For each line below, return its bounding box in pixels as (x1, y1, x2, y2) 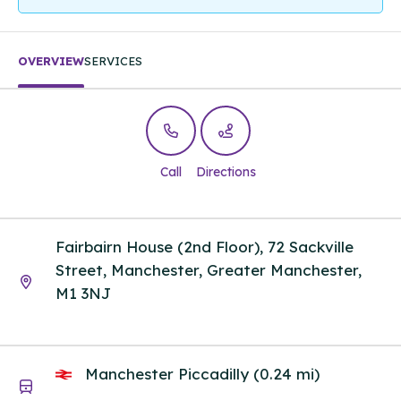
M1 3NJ (55, 283, 111, 303)
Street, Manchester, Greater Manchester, (55, 260, 362, 279)
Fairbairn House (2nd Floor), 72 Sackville (55, 236, 354, 256)
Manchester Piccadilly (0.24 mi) (81, 364, 320, 384)
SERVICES (84, 54, 142, 69)
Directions (195, 164, 256, 181)
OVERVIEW (18, 54, 84, 69)
